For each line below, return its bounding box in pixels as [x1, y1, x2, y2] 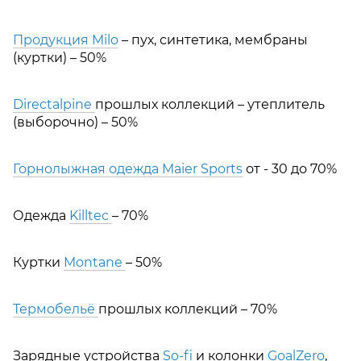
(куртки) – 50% [13, 49, 106, 65]
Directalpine [13, 96, 95, 112]
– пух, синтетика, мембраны [118, 31, 308, 48]
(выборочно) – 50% [13, 114, 138, 130]
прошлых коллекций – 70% [98, 301, 277, 317]
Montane [64, 254, 126, 270]
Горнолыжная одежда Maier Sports [13, 160, 243, 176]
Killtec [69, 207, 112, 223]
